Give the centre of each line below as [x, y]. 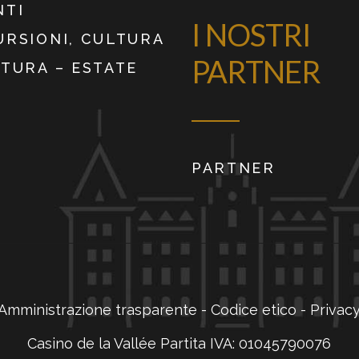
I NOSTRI [251, 35]
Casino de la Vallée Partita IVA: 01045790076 [179, 344]
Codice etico [256, 310]
